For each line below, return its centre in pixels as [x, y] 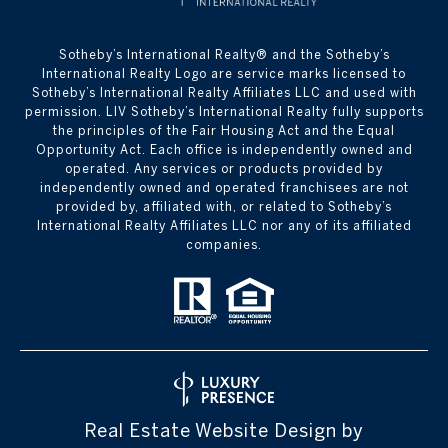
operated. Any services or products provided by [224, 169]
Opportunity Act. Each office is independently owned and [224, 150]
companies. [224, 245]
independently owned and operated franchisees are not [224, 188]
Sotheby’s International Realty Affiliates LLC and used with [224, 93]
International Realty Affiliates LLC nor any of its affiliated [224, 226]
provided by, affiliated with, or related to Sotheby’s [224, 207]
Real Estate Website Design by [224, 431]
